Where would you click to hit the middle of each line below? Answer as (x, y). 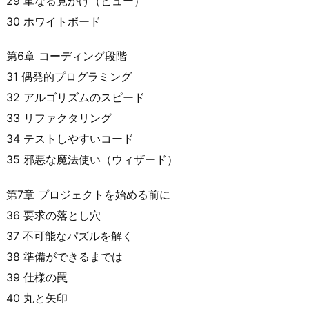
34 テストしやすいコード (70, 139)
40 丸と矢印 (37, 298)
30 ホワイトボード (53, 21)
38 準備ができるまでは (64, 257)
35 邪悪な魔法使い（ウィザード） (92, 160)
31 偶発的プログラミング (69, 77)
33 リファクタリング (59, 118)
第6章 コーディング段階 (67, 56)
